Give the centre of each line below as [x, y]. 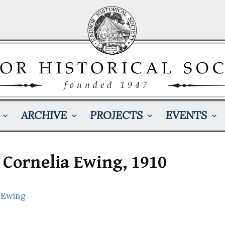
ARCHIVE [44, 115]
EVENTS [186, 115]
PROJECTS [116, 115]
